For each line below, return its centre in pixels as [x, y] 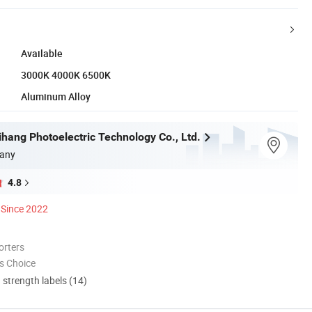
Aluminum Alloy [56, 96]
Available [42, 53]
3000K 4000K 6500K [66, 75]
